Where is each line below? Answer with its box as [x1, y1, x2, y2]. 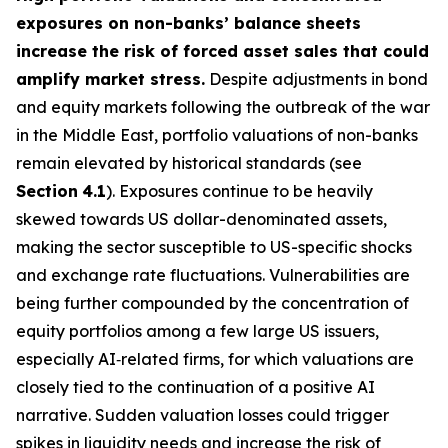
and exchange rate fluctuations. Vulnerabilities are [16, 265, 410, 285]
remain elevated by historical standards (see [16, 153, 362, 173]
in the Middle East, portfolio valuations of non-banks [16, 125, 418, 145]
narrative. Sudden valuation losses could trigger [16, 405, 389, 425]
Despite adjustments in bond [205, 69, 428, 89]
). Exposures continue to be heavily [106, 181, 373, 201]
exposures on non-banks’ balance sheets [16, 13, 361, 33]
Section [16, 181, 78, 201]
